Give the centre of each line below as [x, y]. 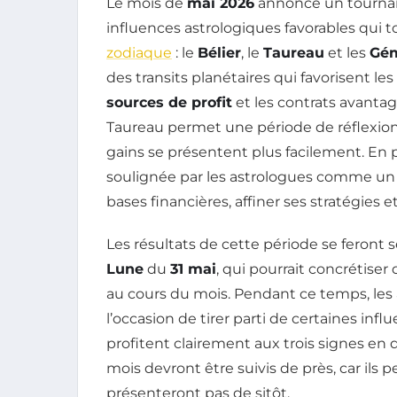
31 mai [193, 269]
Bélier [219, 52]
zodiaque [139, 52]
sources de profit [169, 102]
